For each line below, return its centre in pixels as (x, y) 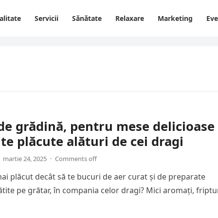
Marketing (175, 18)
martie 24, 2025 (25, 159)
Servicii (46, 18)
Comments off (76, 159)
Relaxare (130, 18)
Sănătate (87, 18)
